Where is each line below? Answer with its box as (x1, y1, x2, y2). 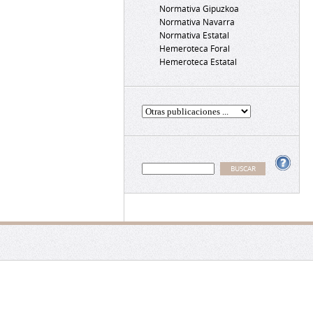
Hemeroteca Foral (159, 43, 230, 54)
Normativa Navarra (159, 17, 235, 27)
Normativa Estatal (159, 30, 229, 41)
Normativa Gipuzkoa (159, 3, 239, 14)
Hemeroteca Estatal (159, 57, 237, 67)
